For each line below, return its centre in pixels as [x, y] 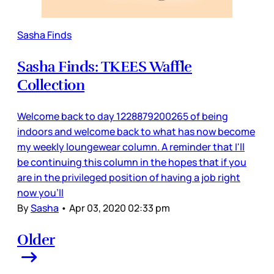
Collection [51, 85]
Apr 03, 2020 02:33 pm [120, 208]
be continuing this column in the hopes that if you [132, 162]
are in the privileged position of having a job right [129, 177]
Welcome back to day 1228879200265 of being [123, 116]
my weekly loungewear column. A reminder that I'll [131, 147]
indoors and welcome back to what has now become [136, 131]
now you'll [40, 193]
